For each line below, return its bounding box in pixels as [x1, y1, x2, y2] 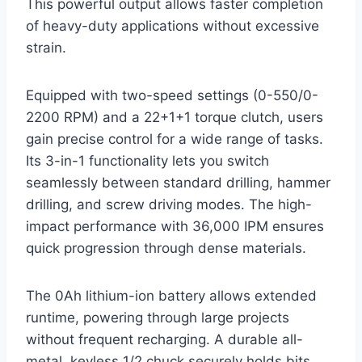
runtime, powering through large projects [26, 309, 289, 326]
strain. [26, 40, 66, 57]
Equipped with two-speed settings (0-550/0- [26, 87, 318, 104]
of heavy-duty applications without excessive [26, 18, 319, 35]
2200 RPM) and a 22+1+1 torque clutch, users [26, 109, 323, 126]
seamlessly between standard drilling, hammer [26, 175, 330, 192]
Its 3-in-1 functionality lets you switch [26, 153, 269, 170]
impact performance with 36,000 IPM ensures [26, 218, 324, 235]
